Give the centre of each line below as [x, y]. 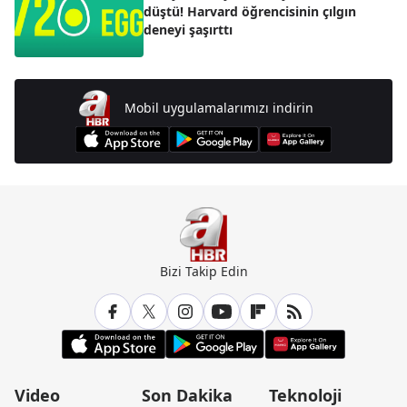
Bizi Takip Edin [203, 271]
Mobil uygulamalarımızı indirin [219, 107]
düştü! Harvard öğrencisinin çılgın [250, 11]
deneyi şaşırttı [188, 29]
